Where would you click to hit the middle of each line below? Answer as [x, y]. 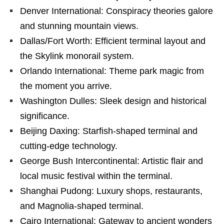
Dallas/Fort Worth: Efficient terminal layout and [113, 41]
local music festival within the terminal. [96, 176]
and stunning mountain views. [79, 26]
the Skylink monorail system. [77, 56]
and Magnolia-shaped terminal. [82, 206]
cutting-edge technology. [69, 146]
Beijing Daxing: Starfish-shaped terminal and [109, 131]
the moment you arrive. [66, 86]
